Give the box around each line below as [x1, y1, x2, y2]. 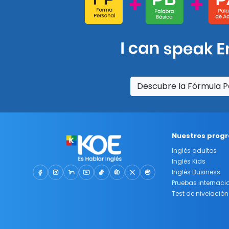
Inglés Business [172, 167, 220, 176]
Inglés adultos [172, 146, 217, 155]
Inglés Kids [172, 156, 205, 166]
